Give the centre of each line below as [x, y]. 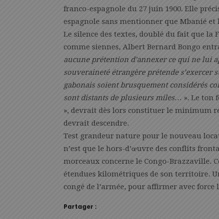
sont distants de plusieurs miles [119, 98]
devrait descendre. [96, 123]
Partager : [80, 207]
